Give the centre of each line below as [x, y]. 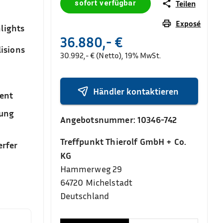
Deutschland [85, 196]
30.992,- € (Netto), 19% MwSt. [110, 55]
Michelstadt [109, 182]
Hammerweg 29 [91, 169]
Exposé [188, 23]
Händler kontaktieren [136, 91]
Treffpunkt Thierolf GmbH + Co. [123, 141]
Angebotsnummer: [99, 119]
